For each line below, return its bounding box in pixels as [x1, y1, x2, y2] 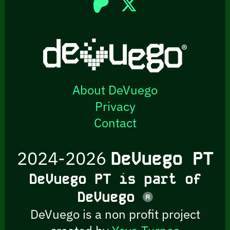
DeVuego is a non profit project [30, 206, 200, 223]
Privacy [94, 98, 136, 115]
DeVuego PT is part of [29, 170, 201, 188]
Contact [93, 114, 137, 131]
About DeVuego [72, 82, 158, 99]
